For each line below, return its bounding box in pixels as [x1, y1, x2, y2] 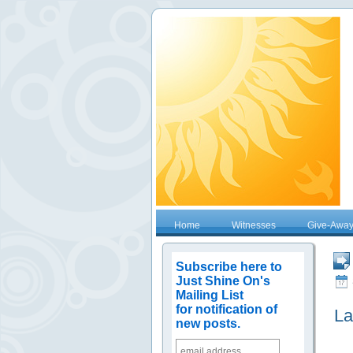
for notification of [176, 303, 278, 316]
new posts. [176, 317, 241, 330]
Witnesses [232, 220, 276, 231]
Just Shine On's [176, 274, 271, 288]
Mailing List [176, 288, 244, 302]
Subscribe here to [176, 260, 283, 273]
